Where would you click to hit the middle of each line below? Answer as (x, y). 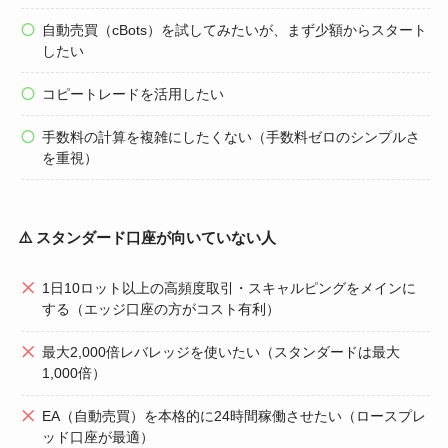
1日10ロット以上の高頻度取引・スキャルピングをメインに (229, 288)
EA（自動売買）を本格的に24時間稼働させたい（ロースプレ (234, 416)
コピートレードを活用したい (133, 93)
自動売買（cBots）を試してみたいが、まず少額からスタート (235, 29)
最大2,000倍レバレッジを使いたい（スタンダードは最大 (221, 352)
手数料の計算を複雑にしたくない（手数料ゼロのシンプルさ (231, 136)
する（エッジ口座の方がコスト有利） (161, 309)
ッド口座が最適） (98, 437)
